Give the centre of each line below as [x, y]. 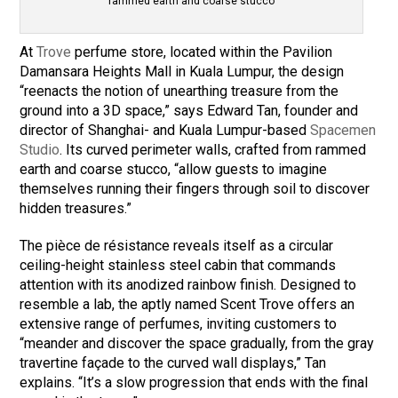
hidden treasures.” [76, 209]
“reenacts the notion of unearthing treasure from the [179, 92]
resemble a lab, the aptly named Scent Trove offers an [187, 305]
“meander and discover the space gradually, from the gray [197, 344]
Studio [40, 150]
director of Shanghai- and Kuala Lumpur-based [165, 131]
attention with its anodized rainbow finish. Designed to [188, 285]
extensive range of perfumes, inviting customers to [179, 324]
